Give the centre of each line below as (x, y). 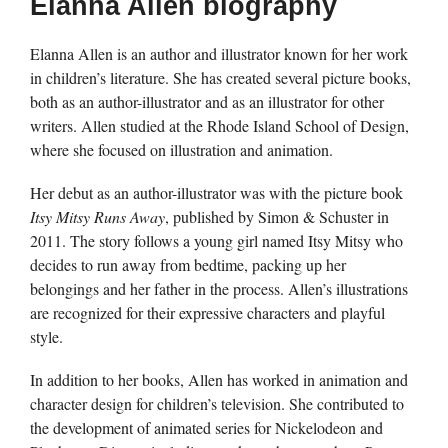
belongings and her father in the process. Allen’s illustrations (219, 289)
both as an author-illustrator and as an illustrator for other (207, 101)
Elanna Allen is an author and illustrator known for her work (219, 53)
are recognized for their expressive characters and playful (207, 313)
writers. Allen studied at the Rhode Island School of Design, (219, 125)
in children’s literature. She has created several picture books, (220, 77)
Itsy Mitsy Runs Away (97, 217)
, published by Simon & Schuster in (277, 217)
